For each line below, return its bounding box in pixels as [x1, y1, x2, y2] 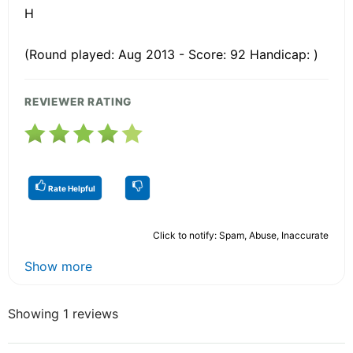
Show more [24, 258, 92, 275]
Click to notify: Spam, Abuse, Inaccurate [153, 229, 329, 242]
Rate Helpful [46, 184, 95, 194]
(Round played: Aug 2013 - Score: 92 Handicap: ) [24, 46, 318, 63]
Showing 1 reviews [8, 306, 118, 322]
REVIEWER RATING [24, 95, 132, 109]
